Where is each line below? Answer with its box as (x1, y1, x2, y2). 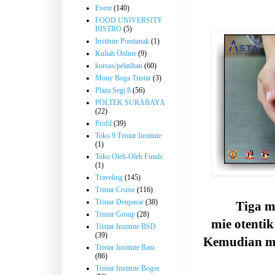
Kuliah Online (95, 49, 136, 58)
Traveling (95, 173, 123, 182)
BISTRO (95, 25, 122, 33)
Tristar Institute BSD (95, 222, 156, 231)
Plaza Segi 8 (95, 86, 131, 95)
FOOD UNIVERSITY (95, 16, 163, 25)
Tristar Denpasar (95, 198, 144, 206)
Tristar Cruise (95, 185, 135, 194)
